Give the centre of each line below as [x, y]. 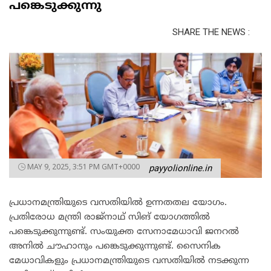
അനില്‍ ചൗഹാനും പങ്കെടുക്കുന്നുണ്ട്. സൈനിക [115, 246]
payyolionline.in [180, 168]
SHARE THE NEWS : [211, 32]
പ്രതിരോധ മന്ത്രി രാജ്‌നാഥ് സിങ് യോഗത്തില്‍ [109, 217]
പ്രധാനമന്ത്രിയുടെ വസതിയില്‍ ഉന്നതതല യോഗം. [118, 203]
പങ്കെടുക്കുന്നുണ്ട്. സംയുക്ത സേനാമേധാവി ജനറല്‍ [124, 232]
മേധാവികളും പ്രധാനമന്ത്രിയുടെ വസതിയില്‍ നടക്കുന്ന [129, 261]
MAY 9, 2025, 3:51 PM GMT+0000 [83, 166]
